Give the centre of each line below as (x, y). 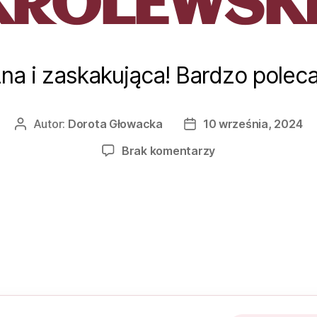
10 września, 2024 (253, 124)
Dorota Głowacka (115, 124)
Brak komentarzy (168, 151)
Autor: (50, 124)
